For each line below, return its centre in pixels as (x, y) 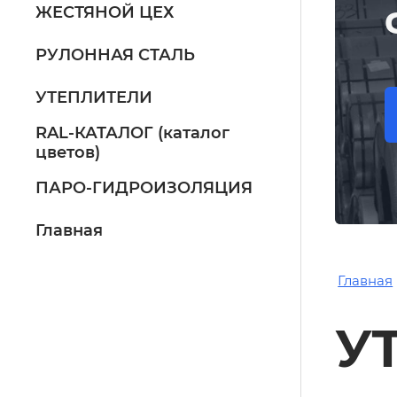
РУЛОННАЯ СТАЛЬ (116, 55)
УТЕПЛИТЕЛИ (94, 97)
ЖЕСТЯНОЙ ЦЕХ (105, 12)
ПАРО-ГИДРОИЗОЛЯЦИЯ (144, 188)
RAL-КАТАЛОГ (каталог (133, 133)
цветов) (68, 152)
